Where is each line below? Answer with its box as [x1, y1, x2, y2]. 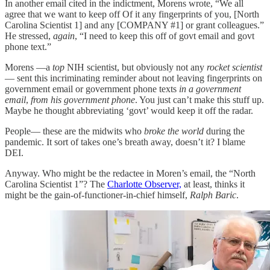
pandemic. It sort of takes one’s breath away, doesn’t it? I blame [5, 137, 245, 148]
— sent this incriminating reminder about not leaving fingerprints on [5, 73, 262, 84]
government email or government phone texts [5, 84, 179, 95]
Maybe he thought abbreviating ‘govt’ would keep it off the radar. [5, 105, 253, 116]
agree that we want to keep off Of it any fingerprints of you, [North [5, 9, 259, 20]
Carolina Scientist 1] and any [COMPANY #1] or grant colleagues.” [5, 20, 264, 31]
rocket [207, 62, 230, 73]
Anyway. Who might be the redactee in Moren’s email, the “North [5, 168, 256, 179]
